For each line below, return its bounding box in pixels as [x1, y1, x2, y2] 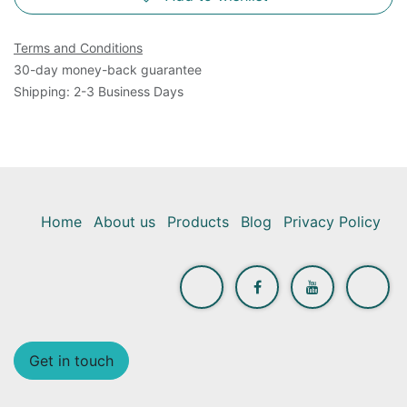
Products [167, 212, 229, 231]
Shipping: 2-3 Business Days [14, 83, 184, 99]
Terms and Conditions [14, 39, 143, 55]
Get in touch [29, 351, 114, 370]
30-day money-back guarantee [14, 61, 202, 77]
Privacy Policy [283, 212, 381, 231]
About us [94, 212, 155, 231]
